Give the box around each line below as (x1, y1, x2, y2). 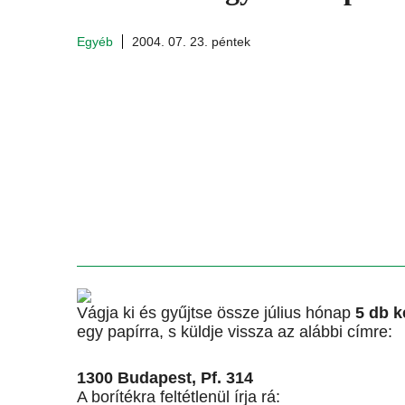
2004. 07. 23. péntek (132, 34, 250, 49)
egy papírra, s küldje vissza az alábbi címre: (77, 323, 392, 342)
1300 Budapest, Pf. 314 (77, 369, 253, 388)
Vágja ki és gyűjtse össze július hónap (77, 304, 355, 323)
